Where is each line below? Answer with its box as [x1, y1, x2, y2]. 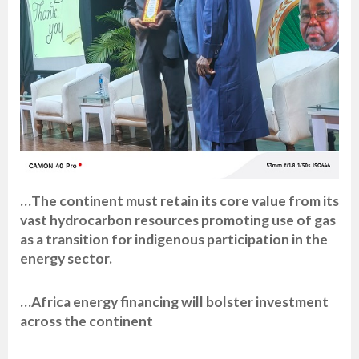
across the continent [20, 313, 153, 330]
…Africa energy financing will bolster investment [20, 293, 329, 311]
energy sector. [20, 250, 112, 268]
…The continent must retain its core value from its [20, 192, 339, 210]
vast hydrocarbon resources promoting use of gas [20, 212, 336, 229]
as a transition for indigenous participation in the [20, 231, 328, 248]
